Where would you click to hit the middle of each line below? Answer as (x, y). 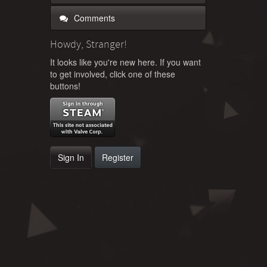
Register (117, 157)
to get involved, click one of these (112, 74)
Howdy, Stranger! (88, 44)
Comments (93, 18)
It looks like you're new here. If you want (125, 62)
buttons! (65, 86)
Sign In (71, 157)
